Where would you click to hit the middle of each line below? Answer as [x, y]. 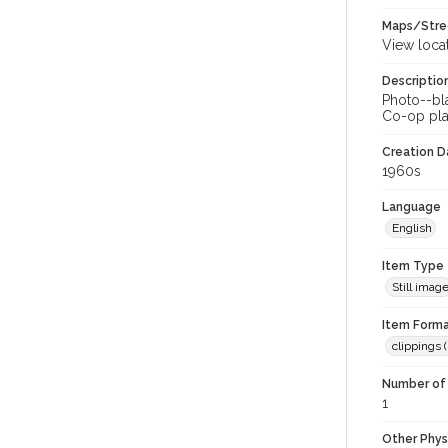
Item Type [413, 266]
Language [411, 207]
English [412, 228]
